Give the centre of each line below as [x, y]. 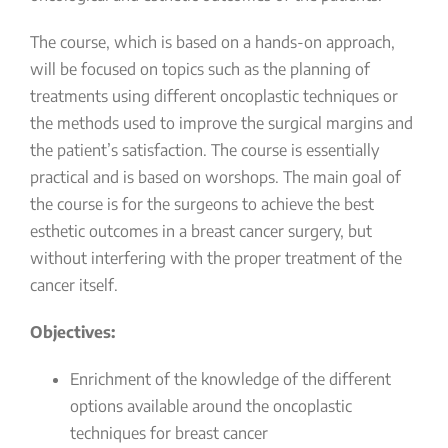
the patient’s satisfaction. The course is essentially [204, 150]
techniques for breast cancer [169, 433]
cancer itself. [74, 285]
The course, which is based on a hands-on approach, [212, 42]
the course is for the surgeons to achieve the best [202, 204]
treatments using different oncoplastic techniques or [214, 96]
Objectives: [72, 332]
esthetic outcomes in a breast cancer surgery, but [201, 231]
